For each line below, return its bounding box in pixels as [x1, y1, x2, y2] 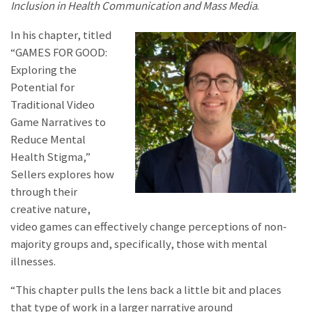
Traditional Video [10, 97, 95, 112]
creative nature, [10, 201, 91, 217]
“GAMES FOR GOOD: [10, 45, 107, 60]
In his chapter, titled [10, 27, 111, 42]
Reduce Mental [10, 132, 86, 147]
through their [10, 184, 77, 199]
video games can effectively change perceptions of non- [10, 219, 287, 234]
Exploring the [10, 62, 77, 77]
